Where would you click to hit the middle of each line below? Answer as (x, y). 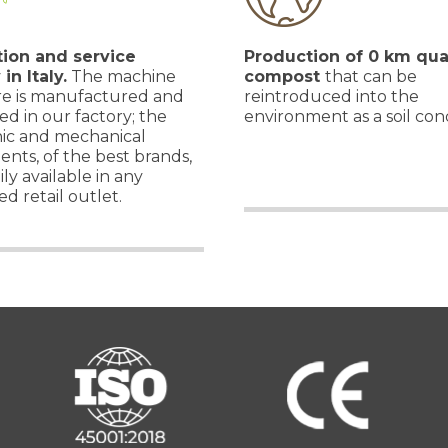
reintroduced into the (331, 96)
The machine (121, 76)
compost (284, 76)
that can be (371, 76)
